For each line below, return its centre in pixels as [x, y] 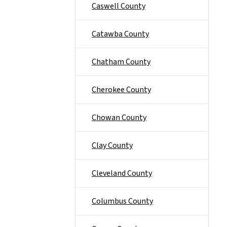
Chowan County [119, 118]
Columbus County [122, 201]
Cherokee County [121, 90]
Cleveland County [122, 173]
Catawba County [120, 34]
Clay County [112, 145]
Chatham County [121, 62]
